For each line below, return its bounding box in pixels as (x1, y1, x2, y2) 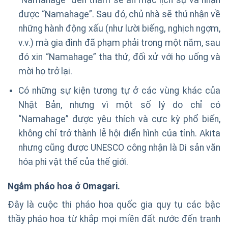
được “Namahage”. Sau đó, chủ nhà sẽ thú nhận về (18, 9, 220, 20)
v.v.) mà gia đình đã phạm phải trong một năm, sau (18, 38, 220, 48)
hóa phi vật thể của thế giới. (18, 156, 128, 167)
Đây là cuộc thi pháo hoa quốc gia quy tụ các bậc (8, 199, 220, 210)
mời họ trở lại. (18, 66, 72, 77)
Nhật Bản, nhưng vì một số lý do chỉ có (18, 99, 220, 110)
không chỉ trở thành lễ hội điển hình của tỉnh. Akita (18, 128, 220, 138)
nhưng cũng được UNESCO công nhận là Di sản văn (18, 142, 220, 153)
